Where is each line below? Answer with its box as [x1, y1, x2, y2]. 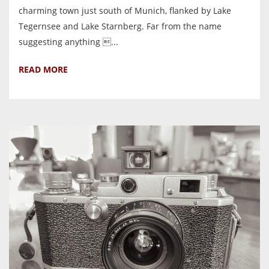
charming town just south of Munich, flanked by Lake [19, 4, 231, 16]
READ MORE [19, 63, 68, 75]
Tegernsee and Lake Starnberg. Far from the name [19, 20, 222, 32]
